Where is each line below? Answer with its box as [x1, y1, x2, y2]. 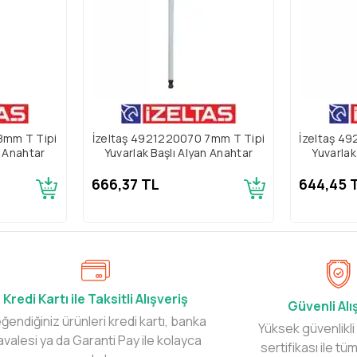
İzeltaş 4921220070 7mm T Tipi [92, 130, 265, 146]
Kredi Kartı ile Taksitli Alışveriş [3, 289, 189, 308]
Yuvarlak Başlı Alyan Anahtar [104, 144, 253, 160]
